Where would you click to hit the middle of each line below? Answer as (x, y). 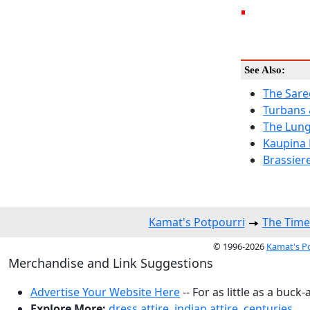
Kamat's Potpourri (197, 222)
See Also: (265, 70)
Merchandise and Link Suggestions (111, 263)
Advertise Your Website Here (105, 292)
